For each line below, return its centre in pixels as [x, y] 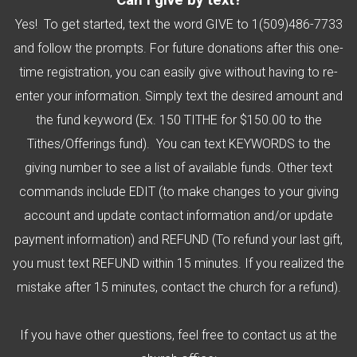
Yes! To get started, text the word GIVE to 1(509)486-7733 [178, 24]
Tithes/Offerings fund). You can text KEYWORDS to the [178, 144]
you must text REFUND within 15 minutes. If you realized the [178, 263]
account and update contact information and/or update [178, 216]
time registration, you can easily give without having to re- [178, 72]
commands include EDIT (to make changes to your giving [178, 192]
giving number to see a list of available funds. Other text [178, 168]
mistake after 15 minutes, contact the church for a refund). [178, 287]
